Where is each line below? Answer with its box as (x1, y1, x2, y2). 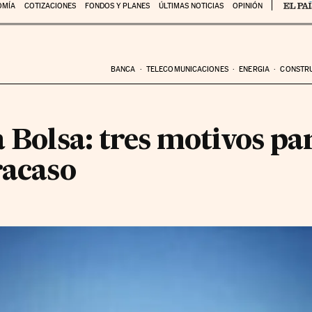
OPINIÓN (232, 1, 263, 10)
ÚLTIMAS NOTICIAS (158, 1, 224, 10)
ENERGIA (239, 64, 270, 74)
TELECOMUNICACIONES (146, 64, 228, 74)
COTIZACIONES (24, 1, 76, 10)
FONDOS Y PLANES (84, 1, 150, 10)
